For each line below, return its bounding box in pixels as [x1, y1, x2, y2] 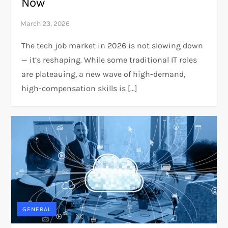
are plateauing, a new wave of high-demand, [21, 69, 186, 79]
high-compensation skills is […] [21, 83, 138, 93]
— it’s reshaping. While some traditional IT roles [21, 54, 197, 65]
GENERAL [22, 205, 52, 213]
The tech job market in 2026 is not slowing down [21, 40, 204, 50]
